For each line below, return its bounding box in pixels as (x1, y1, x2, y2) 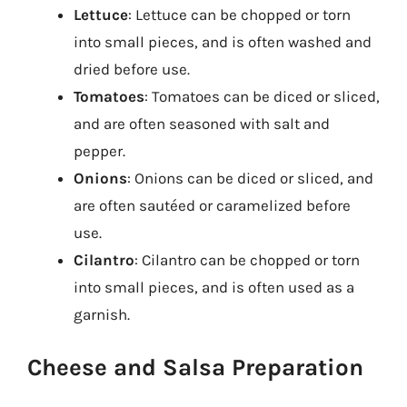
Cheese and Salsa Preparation (27, 352, 363, 382)
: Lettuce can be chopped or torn (128, 5, 351, 24)
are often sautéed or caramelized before (74, 196, 351, 214)
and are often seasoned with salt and (74, 114, 330, 133)
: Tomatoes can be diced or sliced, (144, 87, 380, 105)
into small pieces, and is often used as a (74, 278, 354, 296)
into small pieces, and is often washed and (74, 33, 372, 51)
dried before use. (74, 60, 190, 78)
